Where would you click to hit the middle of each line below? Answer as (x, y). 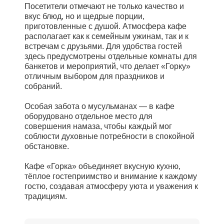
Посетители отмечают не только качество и (104, 6)
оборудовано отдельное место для (88, 116)
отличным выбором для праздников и (94, 76)
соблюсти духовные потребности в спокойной (109, 136)
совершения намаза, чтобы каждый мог (98, 126)
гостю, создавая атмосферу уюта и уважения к (111, 186)
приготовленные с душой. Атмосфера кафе (105, 26)
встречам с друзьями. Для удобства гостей (103, 46)
